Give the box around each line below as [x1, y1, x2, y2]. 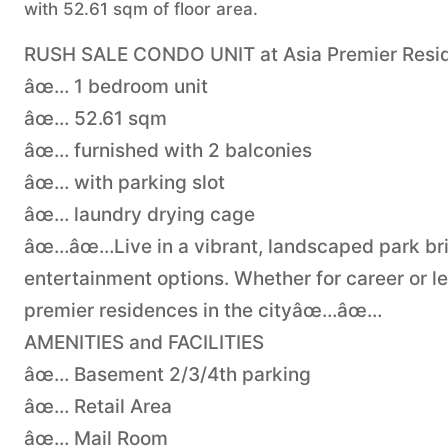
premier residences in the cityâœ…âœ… [24, 298, 382, 322]
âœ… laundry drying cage [24, 202, 255, 226]
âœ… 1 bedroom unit [24, 74, 208, 98]
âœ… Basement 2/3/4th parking [24, 362, 311, 386]
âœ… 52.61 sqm [24, 106, 167, 130]
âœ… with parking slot [24, 170, 225, 194]
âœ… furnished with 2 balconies [24, 138, 312, 162]
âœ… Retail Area [24, 394, 172, 418]
